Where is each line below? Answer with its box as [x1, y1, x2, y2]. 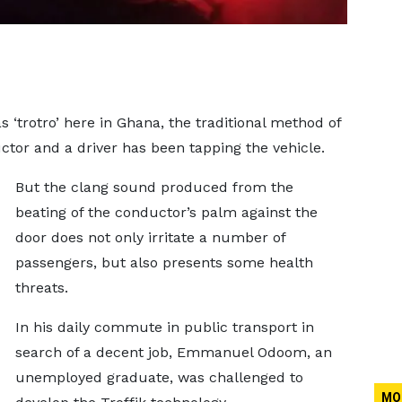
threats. [14, 279, 82, 296]
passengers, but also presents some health [14, 254, 313, 271]
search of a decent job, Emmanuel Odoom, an [14, 344, 332, 361]
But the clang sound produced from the [14, 179, 293, 196]
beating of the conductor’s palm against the [14, 204, 318, 221]
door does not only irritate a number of [14, 229, 285, 246]
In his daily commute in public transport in [14, 319, 314, 336]
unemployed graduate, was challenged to [14, 369, 303, 386]
